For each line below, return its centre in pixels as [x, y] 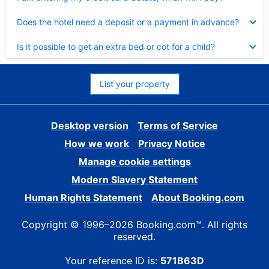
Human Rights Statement [83, 198]
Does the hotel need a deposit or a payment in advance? [128, 22]
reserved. [134, 237]
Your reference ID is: [113, 261]
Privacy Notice [171, 144]
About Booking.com [198, 198]
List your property [134, 84]
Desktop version [90, 125]
